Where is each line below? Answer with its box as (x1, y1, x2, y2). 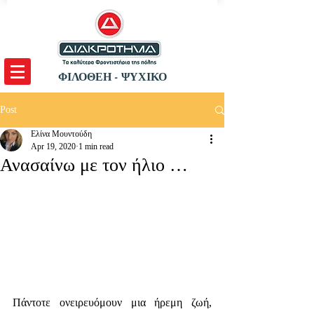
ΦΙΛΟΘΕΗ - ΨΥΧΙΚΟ (57, 70, 167, 84)
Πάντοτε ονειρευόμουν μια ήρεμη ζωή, (13, 296, 212, 308)
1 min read (78, 142, 114, 151)
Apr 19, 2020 (31, 142, 76, 151)
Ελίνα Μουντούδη (31, 129, 92, 139)
